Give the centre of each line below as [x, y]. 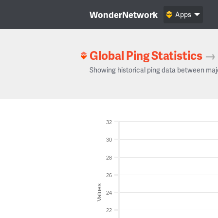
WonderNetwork [124, 14]
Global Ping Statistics [146, 55]
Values [99, 192]
